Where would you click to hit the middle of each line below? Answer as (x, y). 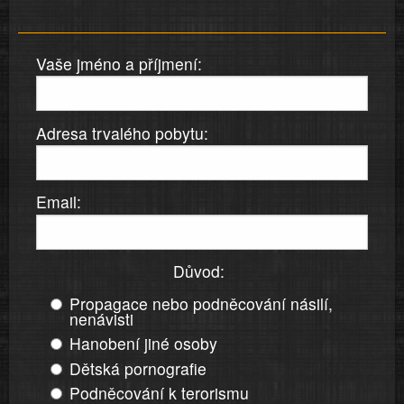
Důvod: (198, 271)
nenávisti (101, 318)
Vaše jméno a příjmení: (119, 63)
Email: (59, 202)
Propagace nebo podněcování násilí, (201, 303)
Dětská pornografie (138, 368)
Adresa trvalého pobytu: (122, 133)
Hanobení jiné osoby (143, 344)
